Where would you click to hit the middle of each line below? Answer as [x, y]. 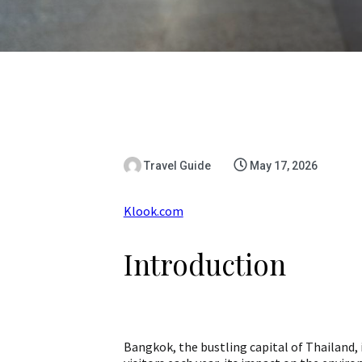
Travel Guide [177, 166]
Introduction [204, 264]
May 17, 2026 [283, 166]
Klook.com [153, 211]
